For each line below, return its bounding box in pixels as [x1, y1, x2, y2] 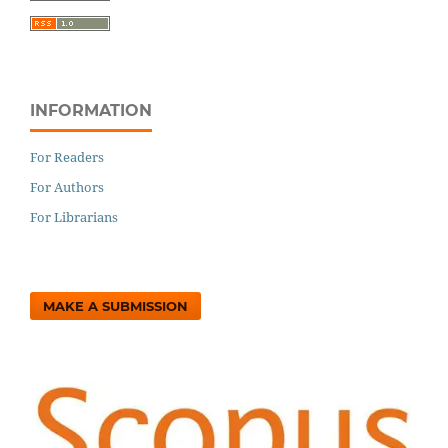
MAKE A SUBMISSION [43, 297, 189, 314]
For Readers [30, 147, 104, 166]
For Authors [30, 177, 104, 196]
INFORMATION [30, 100, 152, 120]
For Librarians [30, 207, 118, 226]
